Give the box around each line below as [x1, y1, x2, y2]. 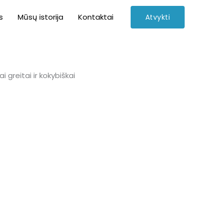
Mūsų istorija [17, 11, 63, 22]
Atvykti [145, 12, 170, 22]
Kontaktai [78, 11, 113, 22]
